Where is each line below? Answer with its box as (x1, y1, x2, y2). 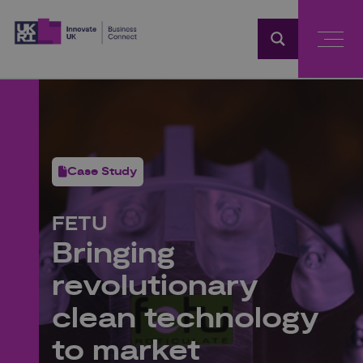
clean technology (52, 300, 319, 338)
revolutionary (52, 267, 258, 305)
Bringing (52, 235, 175, 273)
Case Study (67, 164, 137, 179)
